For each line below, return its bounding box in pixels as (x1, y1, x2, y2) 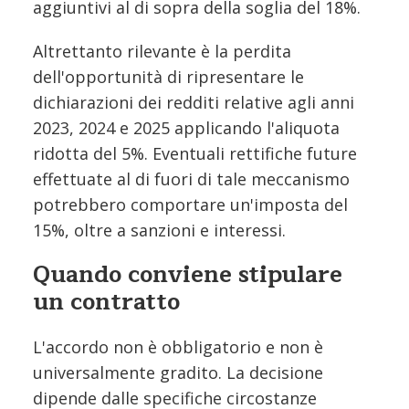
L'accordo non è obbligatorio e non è (33, 335, 323, 358)
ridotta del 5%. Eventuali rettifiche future (33, 142, 357, 164)
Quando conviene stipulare (33, 255, 342, 294)
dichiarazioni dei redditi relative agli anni (33, 90, 354, 113)
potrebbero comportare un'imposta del (33, 193, 348, 215)
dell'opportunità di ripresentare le (33, 65, 304, 88)
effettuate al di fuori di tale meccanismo (33, 167, 350, 190)
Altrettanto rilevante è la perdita (33, 39, 291, 62)
